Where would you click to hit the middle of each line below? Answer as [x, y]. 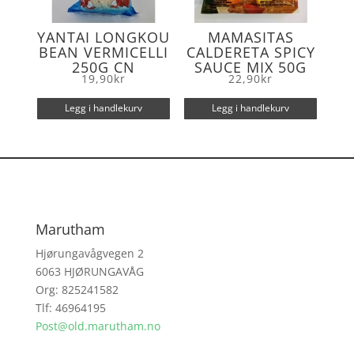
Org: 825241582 [77, 289]
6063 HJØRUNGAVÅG [89, 271]
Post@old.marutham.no [98, 326]
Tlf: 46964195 [70, 307]
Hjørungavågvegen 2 [89, 253]
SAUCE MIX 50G [251, 67]
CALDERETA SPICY [250, 52]
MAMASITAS [250, 37]
